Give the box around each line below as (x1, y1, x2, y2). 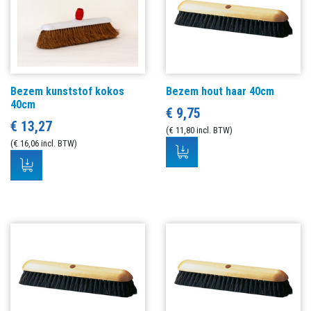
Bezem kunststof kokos (10, 84, 124, 98)
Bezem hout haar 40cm (166, 84, 274, 98)
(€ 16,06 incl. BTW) (10, 137, 77, 149)
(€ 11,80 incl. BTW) (166, 124, 233, 135)
